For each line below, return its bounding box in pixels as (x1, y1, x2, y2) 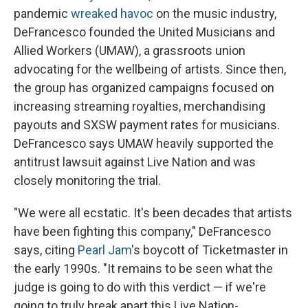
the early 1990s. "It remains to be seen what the (14, 261, 273, 276)
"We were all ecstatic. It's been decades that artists (14, 205, 292, 220)
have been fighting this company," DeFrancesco (14, 223, 271, 239)
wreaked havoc (71, 5, 153, 21)
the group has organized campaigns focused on (14, 80, 274, 95)
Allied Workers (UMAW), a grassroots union (14, 43, 245, 58)
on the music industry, (153, 5, 276, 21)
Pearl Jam (78, 242, 131, 257)
